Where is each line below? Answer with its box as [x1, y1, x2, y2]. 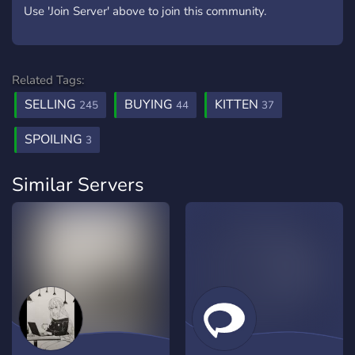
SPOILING [25, 131, 86, 148]
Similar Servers [12, 172, 144, 197]
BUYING [124, 96, 176, 113]
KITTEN [215, 96, 261, 113]
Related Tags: [12, 72, 84, 88]
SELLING [25, 96, 79, 113]
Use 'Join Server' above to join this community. [24, 3, 266, 19]
